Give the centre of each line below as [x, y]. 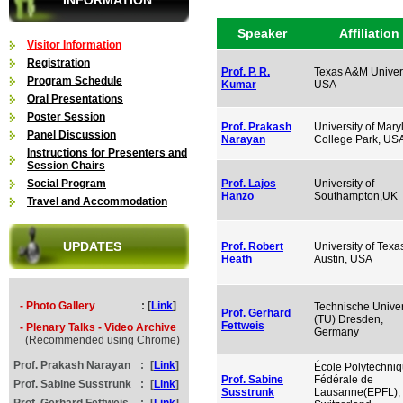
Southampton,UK [356, 196]
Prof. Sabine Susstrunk [72, 384]
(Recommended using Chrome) [94, 340]
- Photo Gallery [52, 306]
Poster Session [66, 117]
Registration [58, 63]
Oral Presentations [75, 99]
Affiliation [370, 33]
